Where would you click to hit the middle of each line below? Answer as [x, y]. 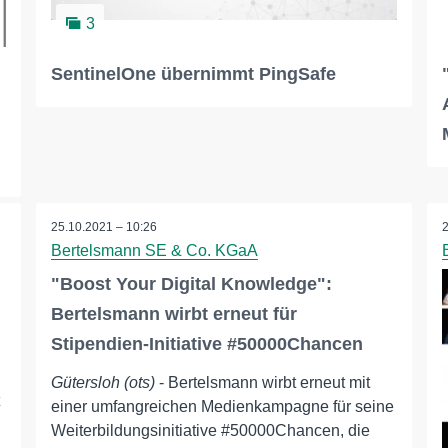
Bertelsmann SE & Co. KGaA [154, 251]
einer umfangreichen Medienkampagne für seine [222, 407]
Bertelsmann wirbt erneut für [173, 314]
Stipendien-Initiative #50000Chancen [206, 344]
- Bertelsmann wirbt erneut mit [262, 383]
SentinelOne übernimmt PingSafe [193, 74]
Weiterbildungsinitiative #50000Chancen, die [210, 431]
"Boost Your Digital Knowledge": [191, 284]
